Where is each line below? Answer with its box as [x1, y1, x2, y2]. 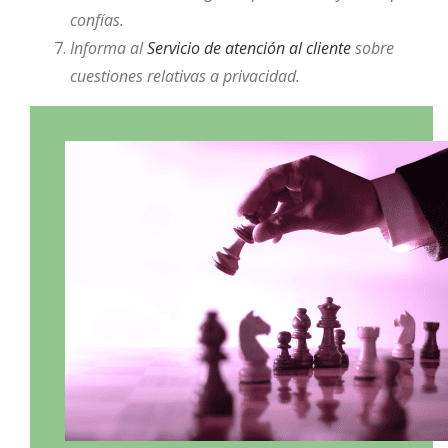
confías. [69, 9, 124, 32]
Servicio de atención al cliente [146, 37, 351, 60]
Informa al [69, 37, 147, 60]
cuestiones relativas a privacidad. [69, 65, 300, 88]
